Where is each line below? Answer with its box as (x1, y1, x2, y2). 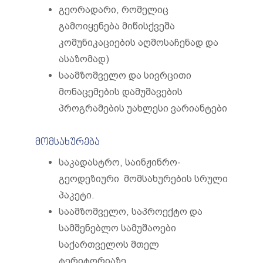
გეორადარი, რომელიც (59, 4, 168, 15)
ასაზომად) (59, 53, 109, 65)
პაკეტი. (59, 190, 95, 201)
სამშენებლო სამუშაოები (59, 222, 176, 234)
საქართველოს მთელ (59, 239, 159, 250)
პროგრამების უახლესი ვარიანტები (59, 103, 227, 114)
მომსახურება (35, 136, 100, 149)
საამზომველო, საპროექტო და (59, 206, 203, 217)
